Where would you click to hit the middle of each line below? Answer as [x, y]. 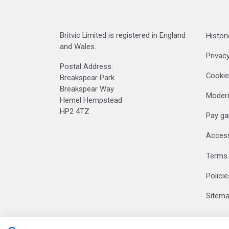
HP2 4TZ [75, 111]
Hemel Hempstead [91, 100]
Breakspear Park [87, 78]
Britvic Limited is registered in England [123, 35]
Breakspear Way [87, 89]
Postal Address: [86, 66]
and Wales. [78, 47]
